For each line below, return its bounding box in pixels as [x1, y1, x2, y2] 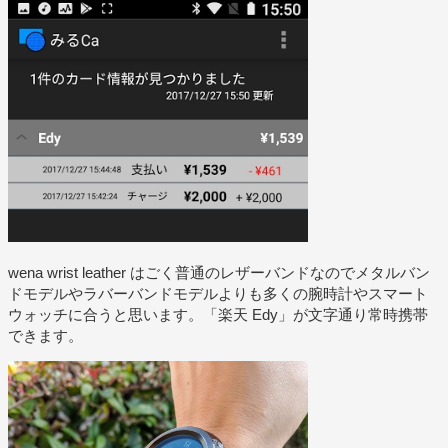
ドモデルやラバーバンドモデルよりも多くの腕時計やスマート [8, 284, 428, 302]
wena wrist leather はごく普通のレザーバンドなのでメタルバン [8, 263, 430, 281]
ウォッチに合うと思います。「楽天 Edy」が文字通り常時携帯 [8, 305, 428, 323]
